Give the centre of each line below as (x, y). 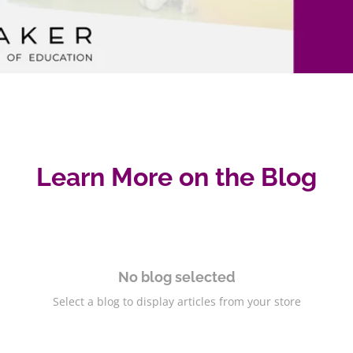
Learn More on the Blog (176, 177)
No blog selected (176, 277)
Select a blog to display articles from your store (176, 302)
